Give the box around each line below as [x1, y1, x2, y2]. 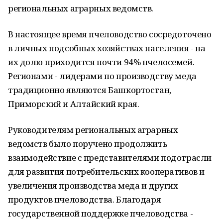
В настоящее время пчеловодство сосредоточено [8, 28, 212, 40]
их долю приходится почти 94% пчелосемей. [8, 56, 195, 68]
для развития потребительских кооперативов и [8, 166, 205, 177]
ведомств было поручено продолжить [8, 138, 167, 149]
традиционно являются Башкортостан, [8, 84, 171, 96]
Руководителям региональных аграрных [8, 124, 178, 135]
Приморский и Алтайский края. [8, 98, 139, 110]
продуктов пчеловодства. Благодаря [8, 194, 161, 205]
